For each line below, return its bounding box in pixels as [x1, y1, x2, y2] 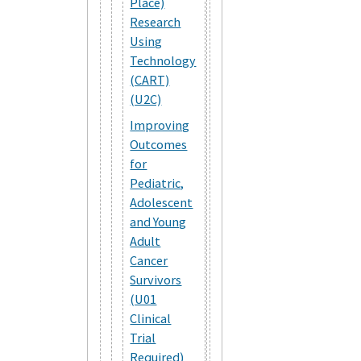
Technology [130, 52, 197, 68]
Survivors [130, 271, 182, 288]
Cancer [130, 251, 168, 268]
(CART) [130, 71, 170, 88]
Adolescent [130, 193, 193, 210]
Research [130, 13, 181, 30]
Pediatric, [130, 174, 185, 191]
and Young [130, 213, 187, 230]
